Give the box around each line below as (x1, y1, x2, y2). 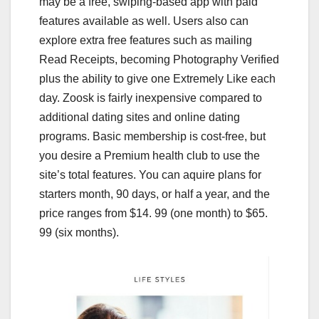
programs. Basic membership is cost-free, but (39, 130, 266, 143)
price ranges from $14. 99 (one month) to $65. (39, 207, 268, 220)
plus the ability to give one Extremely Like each (39, 73, 276, 85)
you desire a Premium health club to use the (39, 150, 260, 162)
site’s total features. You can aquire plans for (39, 169, 261, 182)
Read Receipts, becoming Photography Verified (39, 53, 279, 66)
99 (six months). (39, 226, 119, 239)
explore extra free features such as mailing (39, 34, 252, 47)
